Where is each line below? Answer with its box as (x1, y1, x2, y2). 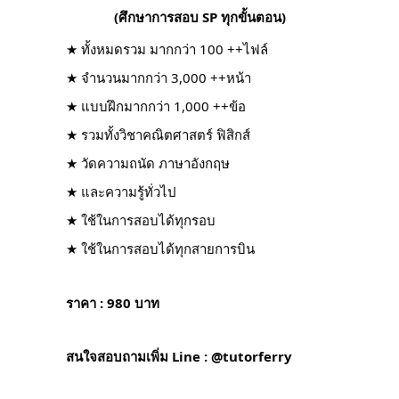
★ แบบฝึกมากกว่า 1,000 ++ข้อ (66, 96, 246, 115)
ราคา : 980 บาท (66, 293, 159, 312)
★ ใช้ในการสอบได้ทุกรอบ (66, 210, 216, 229)
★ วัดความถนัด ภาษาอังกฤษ (66, 153, 230, 172)
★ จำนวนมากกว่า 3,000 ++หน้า (66, 68, 251, 86)
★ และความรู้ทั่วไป (66, 182, 176, 200)
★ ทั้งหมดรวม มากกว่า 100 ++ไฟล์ (66, 39, 268, 58)
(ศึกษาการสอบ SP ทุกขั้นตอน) (113, 7, 286, 26)
